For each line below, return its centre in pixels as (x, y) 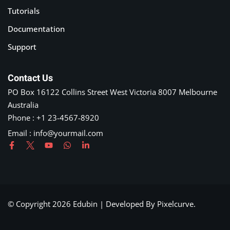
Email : (21, 133)
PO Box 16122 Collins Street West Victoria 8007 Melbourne (112, 92)
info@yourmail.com (68, 133)
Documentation (36, 29)
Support (22, 47)
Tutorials (24, 11)
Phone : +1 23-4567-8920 (53, 118)
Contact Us (30, 79)
